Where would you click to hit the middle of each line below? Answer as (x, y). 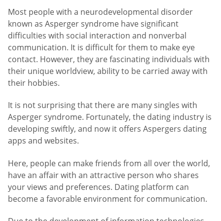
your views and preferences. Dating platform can (98, 187)
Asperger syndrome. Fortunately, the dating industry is (110, 117)
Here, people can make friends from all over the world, (109, 163)
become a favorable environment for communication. (108, 199)
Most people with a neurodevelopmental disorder (100, 12)
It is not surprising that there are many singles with (103, 105)
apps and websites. (43, 141)
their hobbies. (34, 83)
